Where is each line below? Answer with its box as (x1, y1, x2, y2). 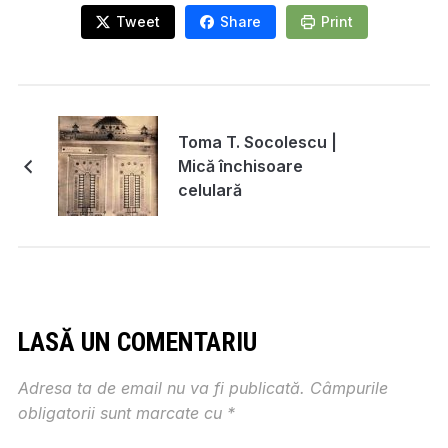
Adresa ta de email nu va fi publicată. (17, 377, 305, 398)
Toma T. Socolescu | (177, 131, 337, 152)
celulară (177, 179, 242, 200)
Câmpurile (309, 377, 388, 398)
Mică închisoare (177, 155, 303, 176)
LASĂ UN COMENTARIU (17, 326, 257, 357)
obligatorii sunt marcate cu (17, 402, 227, 423)
